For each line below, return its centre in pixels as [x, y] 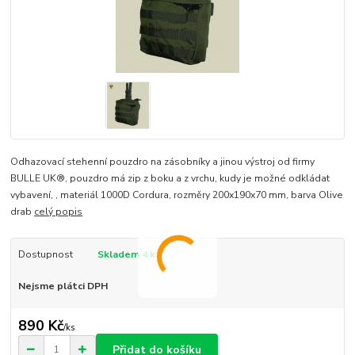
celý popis [59, 211]
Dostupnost [45, 254]
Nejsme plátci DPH [63, 286]
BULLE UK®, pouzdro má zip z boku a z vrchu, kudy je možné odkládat [170, 178]
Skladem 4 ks [129, 254]
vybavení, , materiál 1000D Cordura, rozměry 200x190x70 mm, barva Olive [177, 195]
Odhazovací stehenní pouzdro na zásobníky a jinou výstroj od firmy [163, 161]
